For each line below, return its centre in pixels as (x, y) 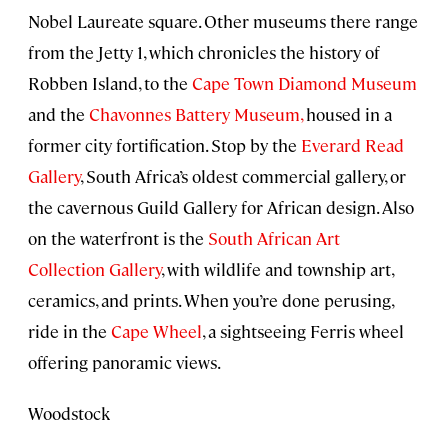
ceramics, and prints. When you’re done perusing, (210, 299)
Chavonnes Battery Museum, (195, 113)
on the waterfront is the (118, 237)
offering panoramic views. (124, 361)
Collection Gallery (94, 268)
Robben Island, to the (110, 82)
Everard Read (352, 144)
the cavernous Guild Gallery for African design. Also (221, 206)
